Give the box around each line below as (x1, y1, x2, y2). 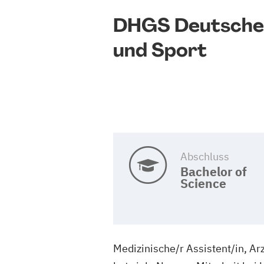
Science (180, 175, 226, 192)
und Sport (113, 38, 207, 62)
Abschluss (180, 150, 229, 164)
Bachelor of (180, 163, 247, 180)
